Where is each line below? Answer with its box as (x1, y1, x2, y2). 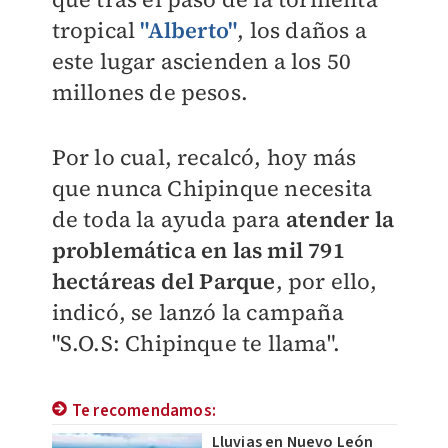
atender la (285, 204, 394, 234)
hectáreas (51, 266, 161, 296)
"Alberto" (140, 15, 238, 45)
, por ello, (275, 266, 378, 296)
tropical (51, 15, 141, 45)
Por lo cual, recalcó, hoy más (51, 142, 357, 172)
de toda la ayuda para (51, 204, 286, 234)
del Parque (160, 266, 276, 296)
